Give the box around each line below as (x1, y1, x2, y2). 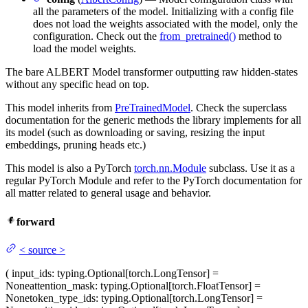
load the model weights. (33, 43, 136, 55)
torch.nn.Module (134, 162, 206, 175)
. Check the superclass (190, 102, 287, 114)
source (28, 243, 56, 256)
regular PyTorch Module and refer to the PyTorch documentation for (5, 175, 302, 187)
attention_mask (30, 279, 95, 291)
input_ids (12, 267, 52, 279)
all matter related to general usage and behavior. (5, 187, 211, 199)
